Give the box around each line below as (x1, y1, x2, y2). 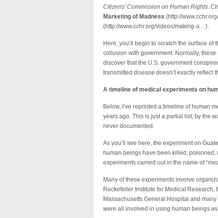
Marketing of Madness (103, 13, 164, 20)
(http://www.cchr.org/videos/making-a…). (103, 23, 209, 30)
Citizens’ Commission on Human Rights (103, 3, 208, 10)
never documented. (103, 123, 154, 129)
